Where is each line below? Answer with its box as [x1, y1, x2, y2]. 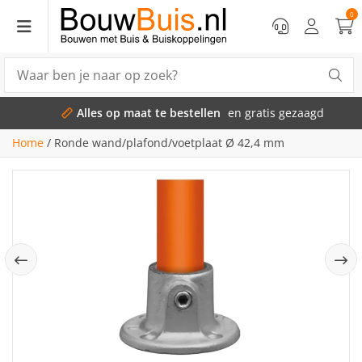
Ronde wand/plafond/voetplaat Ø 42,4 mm [54, 135, 284, 150]
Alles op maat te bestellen [65, 105, 209, 120]
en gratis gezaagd [216, 105, 313, 120]
